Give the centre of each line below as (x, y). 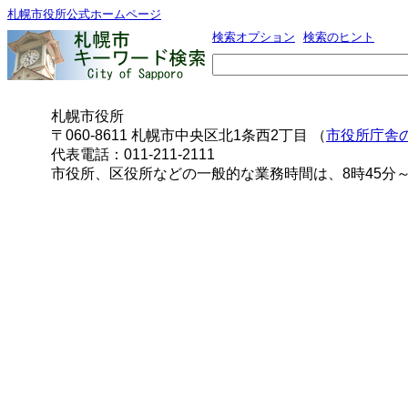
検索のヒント (339, 37)
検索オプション (254, 37)
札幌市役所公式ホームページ (84, 14)
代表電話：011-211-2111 (133, 154)
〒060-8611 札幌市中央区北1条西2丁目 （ (189, 135)
